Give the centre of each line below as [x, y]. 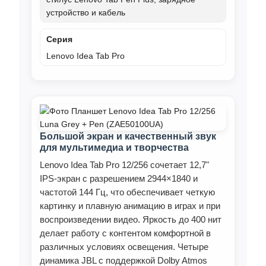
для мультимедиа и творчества [114, 148]
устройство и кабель [86, 12]
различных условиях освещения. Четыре [124, 247]
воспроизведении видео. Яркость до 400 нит [131, 220]
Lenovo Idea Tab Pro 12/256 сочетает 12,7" [124, 165]
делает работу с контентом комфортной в [125, 233]
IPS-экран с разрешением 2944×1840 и [119, 179]
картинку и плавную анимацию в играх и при [130, 206]
